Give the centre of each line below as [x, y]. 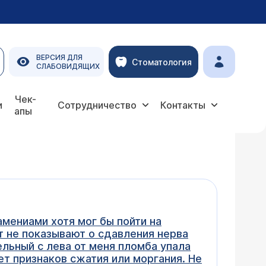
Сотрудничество [97, 105]
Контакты [183, 105]
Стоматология [162, 62]
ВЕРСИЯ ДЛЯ [59, 57]
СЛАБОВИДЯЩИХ [68, 66]
